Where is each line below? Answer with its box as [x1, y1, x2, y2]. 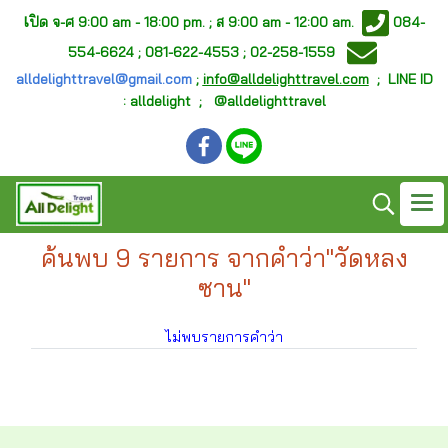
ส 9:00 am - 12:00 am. [212, 12, 363, 31]
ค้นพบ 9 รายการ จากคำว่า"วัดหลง [40, 242, 408, 273]
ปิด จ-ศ [29, 12, 75, 31]
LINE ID [387, 70, 433, 88]
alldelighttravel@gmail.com [15, 70, 192, 88]
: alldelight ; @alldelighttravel [122, 92, 326, 110]
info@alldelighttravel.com [202, 70, 369, 88]
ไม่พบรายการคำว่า [165, 328, 283, 346]
